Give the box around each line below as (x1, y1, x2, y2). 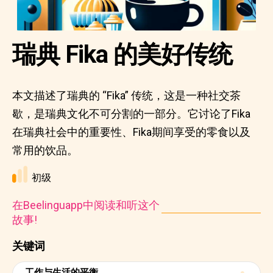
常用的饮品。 (12, 144, 78, 157)
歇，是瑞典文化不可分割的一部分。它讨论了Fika (12, 107, 250, 120)
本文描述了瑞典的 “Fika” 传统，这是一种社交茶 (12, 89, 241, 102)
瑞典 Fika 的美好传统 (12, 40, 232, 69)
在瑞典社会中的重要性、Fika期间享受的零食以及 (12, 126, 250, 138)
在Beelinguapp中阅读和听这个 (12, 199, 160, 211)
